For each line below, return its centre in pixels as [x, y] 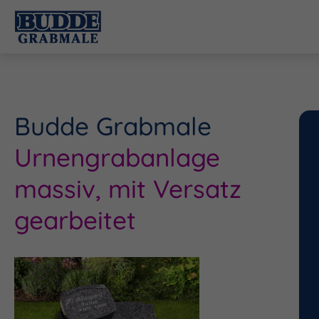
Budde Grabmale [113, 126]
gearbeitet [75, 220]
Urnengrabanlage [117, 157]
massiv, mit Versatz [128, 189]
